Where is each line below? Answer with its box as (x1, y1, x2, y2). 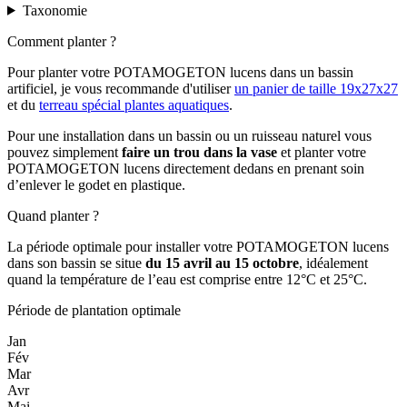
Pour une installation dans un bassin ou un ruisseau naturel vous (7, 127, 372, 144)
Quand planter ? (7, 207, 99, 223)
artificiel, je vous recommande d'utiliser (7, 80, 234, 96)
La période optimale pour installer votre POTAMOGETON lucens (7, 238, 389, 254)
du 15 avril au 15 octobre (145, 254, 299, 271)
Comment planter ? (7, 33, 116, 49)
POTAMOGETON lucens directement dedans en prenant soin (7, 160, 364, 176)
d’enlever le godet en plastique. (7, 176, 185, 193)
